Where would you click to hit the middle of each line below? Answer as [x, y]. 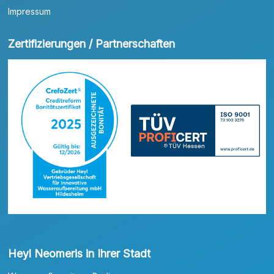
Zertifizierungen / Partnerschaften [92, 44]
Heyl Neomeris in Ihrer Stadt [80, 253]
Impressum [30, 12]
